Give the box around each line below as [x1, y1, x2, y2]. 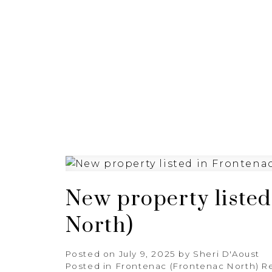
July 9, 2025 [118, 248, 175, 259]
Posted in [65, 260, 112, 271]
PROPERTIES [185, 9, 260, 21]
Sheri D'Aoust [193, 248, 260, 259]
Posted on [65, 248, 119, 259]
